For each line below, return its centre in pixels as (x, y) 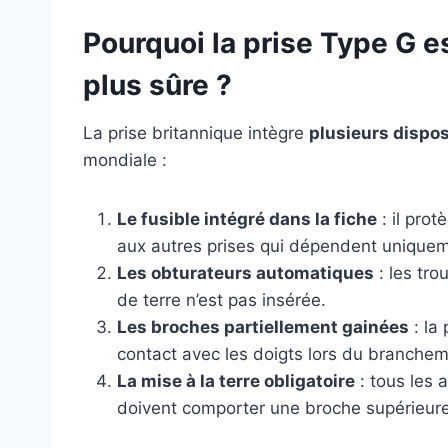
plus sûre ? (157, 85)
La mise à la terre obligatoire (236, 381)
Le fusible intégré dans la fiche (247, 219)
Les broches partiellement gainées (263, 327)
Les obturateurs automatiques (245, 273)
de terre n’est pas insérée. (221, 300)
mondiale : (125, 160)
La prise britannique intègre (196, 133)
